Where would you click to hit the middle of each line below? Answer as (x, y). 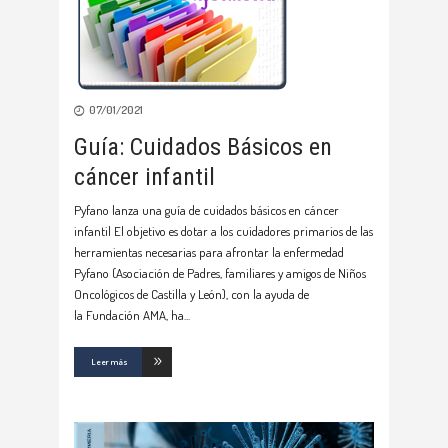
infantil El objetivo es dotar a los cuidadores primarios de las (223, 231)
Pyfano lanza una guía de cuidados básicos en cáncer (206, 210)
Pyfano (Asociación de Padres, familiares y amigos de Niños (220, 273)
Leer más (109, 362)
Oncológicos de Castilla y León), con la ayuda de (191, 294)
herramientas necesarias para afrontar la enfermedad (209, 252)
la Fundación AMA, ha (129, 315)
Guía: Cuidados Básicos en (203, 147)
